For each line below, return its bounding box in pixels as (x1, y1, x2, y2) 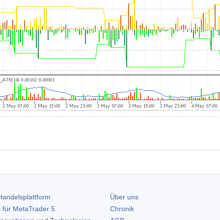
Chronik (110, 205, 134, 213)
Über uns (110, 193, 138, 201)
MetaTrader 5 (12, 205, 55, 213)
